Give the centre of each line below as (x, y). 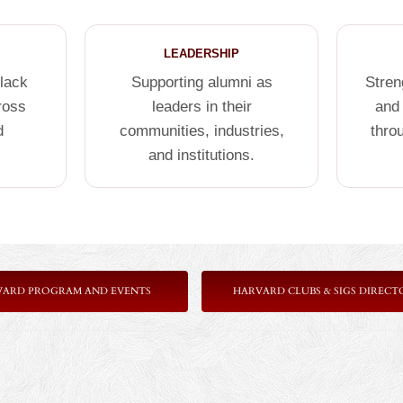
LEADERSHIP (201, 54)
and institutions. (201, 155)
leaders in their (201, 107)
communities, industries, (201, 131)
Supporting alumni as (201, 82)
